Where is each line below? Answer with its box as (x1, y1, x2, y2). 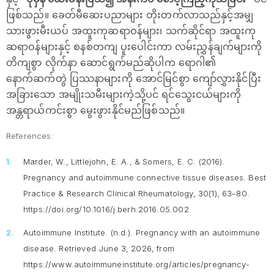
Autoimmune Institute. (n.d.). (23, 228, 136, 237)
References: (6, 131, 54, 141)
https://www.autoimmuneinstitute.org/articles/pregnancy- (23, 259, 250, 269)
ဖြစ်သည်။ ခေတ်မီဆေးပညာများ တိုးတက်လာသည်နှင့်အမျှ (6, 9, 253, 21)
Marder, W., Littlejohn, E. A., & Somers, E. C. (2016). (23, 157, 225, 166)
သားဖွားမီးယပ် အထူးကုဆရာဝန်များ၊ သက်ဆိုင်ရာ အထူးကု (6, 24, 256, 37)
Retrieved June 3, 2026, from (56, 243, 174, 253)
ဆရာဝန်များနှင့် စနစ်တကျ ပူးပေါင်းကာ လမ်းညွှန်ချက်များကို (6, 40, 262, 53)
